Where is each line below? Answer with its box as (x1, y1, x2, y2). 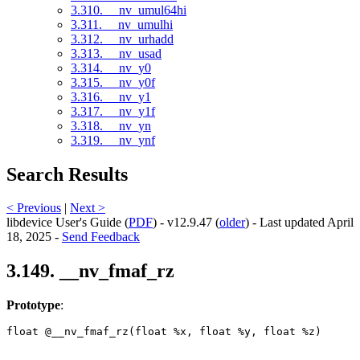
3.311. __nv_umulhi (71, 17, 173, 31)
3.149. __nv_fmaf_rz (6, 260, 174, 282)
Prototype (6, 298, 60, 313)
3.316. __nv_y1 (71, 89, 151, 104)
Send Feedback (62, 230, 140, 244)
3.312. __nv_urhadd (71, 31, 174, 46)
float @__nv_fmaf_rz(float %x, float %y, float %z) (6, 325, 328, 338)
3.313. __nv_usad (71, 46, 162, 60)
